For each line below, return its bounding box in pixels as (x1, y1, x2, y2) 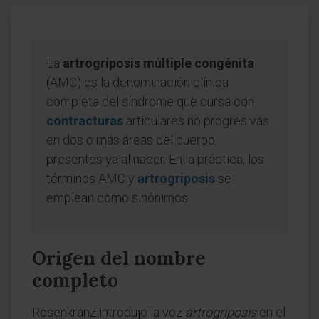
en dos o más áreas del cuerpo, (46, 132, 217, 147)
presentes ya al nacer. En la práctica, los (46, 152, 264, 167)
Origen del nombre (32, 246, 206, 270)
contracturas (46, 113, 123, 128)
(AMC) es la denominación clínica (46, 75, 229, 90)
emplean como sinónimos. (46, 190, 190, 205)
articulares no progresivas (123, 113, 269, 128)
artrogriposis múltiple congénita (63, 56, 254, 70)
